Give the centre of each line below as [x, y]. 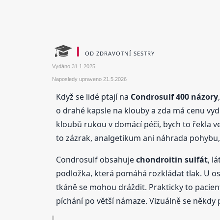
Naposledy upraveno [77, 79]
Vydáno [62, 66]
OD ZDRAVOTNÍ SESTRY [120, 53]
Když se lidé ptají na [93, 96]
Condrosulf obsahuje [96, 159]
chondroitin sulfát [172, 159]
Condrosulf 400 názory [174, 96]
